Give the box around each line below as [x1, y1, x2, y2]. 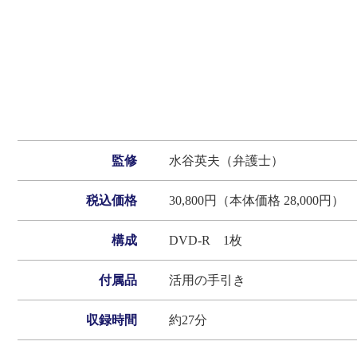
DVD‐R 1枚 [169, 233, 242, 248]
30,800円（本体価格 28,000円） [169, 194, 344, 208]
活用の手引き [169, 273, 245, 288]
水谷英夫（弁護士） [169, 154, 284, 168]
